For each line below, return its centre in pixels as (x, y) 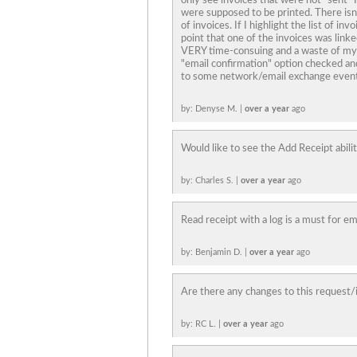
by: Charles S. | (211, 180)
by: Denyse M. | (213, 109)
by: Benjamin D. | (215, 252)
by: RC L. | (202, 324)
